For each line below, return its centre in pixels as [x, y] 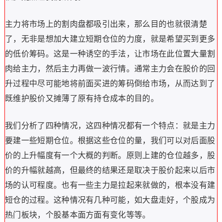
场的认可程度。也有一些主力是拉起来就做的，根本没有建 [110, 185]
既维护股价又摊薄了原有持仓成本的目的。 [82, 98]
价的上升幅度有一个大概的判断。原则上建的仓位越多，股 [110, 155]
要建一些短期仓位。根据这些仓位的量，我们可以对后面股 [110, 140]
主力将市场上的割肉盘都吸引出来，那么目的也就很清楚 [106, 24]
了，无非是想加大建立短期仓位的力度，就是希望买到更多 [110, 39]
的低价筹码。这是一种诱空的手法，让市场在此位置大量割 [110, 54]
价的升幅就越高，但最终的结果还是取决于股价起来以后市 [110, 170]
